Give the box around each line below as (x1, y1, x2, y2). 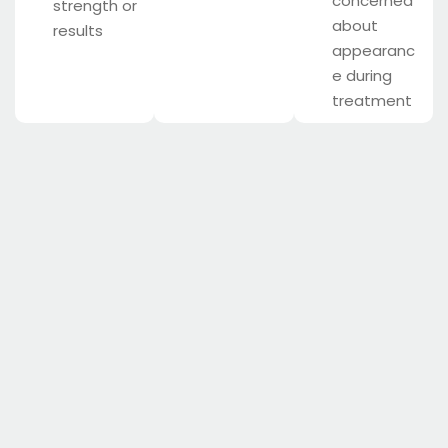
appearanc (331, 40, 415, 62)
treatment (331, 90, 412, 112)
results (53, 20, 103, 42)
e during (331, 65, 392, 87)
